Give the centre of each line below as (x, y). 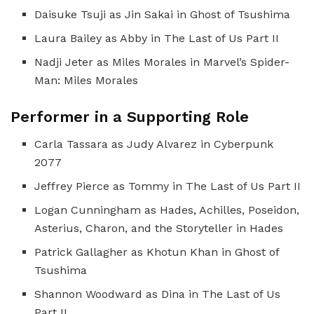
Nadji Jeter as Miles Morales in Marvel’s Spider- (162, 62)
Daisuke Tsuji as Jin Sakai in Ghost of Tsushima (163, 15)
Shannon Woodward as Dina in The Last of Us (158, 294)
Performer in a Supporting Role (130, 117)
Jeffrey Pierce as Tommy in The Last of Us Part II (168, 186)
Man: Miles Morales (87, 81)
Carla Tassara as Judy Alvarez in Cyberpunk (154, 144)
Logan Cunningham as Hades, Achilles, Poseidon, (167, 210)
